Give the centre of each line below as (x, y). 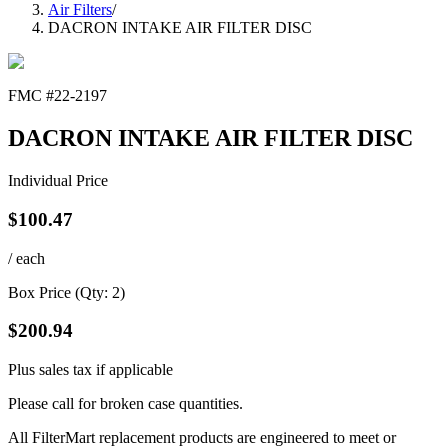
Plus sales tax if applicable (90, 370)
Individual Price (58, 181)
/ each (26, 258)
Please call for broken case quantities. (125, 404)
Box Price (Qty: (60, 292)
